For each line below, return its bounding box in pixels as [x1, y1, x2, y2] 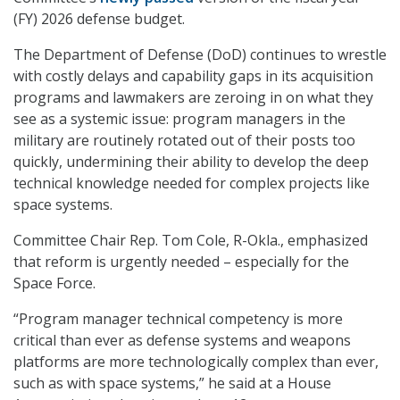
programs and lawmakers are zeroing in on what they [13, 87, 373, 108]
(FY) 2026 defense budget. [13, 9, 185, 29]
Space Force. [13, 273, 96, 294]
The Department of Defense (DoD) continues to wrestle [13, 45, 387, 65]
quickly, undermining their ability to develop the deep [13, 152, 369, 172]
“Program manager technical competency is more [13, 309, 343, 329]
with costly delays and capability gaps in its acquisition [13, 66, 373, 87]
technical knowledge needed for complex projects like [13, 173, 370, 194]
